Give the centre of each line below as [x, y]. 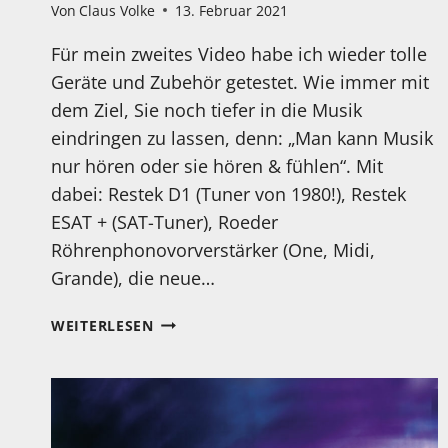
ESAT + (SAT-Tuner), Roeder [164, 221]
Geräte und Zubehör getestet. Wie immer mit [240, 81]
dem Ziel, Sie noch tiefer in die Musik [206, 109]
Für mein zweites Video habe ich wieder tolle [239, 53]
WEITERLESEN [102, 325]
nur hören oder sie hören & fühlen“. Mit [217, 165]
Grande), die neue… [133, 277]
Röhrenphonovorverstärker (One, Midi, [213, 249]
